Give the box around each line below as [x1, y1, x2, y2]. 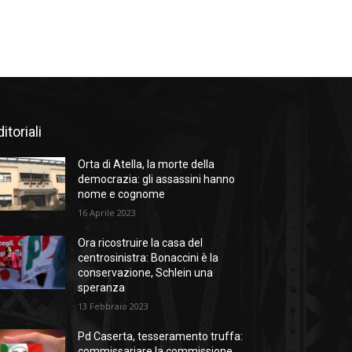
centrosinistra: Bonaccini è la [78, 251, 219, 265]
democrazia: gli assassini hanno [78, 173, 236, 186]
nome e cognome [78, 188, 166, 201]
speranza [78, 281, 126, 295]
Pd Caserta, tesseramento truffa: [78, 330, 244, 343]
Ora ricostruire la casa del [78, 236, 203, 250]
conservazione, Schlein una [78, 266, 214, 280]
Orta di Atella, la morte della [78, 158, 215, 171]
